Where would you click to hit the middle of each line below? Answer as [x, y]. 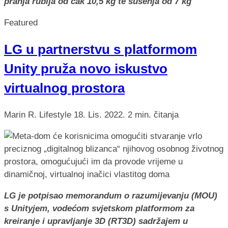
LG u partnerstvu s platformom [101, 49]
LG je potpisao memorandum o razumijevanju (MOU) [111, 195]
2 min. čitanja [153, 115]
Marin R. [20, 115]
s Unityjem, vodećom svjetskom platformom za [99, 208]
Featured [21, 22]
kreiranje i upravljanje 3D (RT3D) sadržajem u [96, 221]
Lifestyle [56, 115]
